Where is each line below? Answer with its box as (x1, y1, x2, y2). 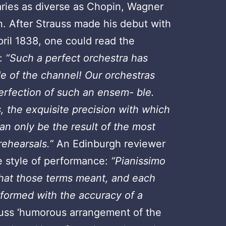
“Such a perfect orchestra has (6, 51, 148, 64)
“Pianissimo (111, 154, 166, 167)
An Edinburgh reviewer (56, 137, 166, 150)
